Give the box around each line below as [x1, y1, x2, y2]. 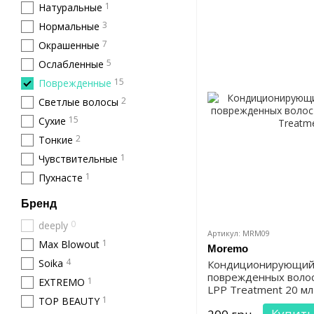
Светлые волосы [39, 95, 118, 109]
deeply [39, 219, 68, 232]
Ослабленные [39, 57, 104, 71]
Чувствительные [39, 152, 118, 165]
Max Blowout [39, 238, 100, 251]
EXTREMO [39, 275, 85, 289]
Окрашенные [39, 39, 100, 52]
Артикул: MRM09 [207, 228, 270, 239]
